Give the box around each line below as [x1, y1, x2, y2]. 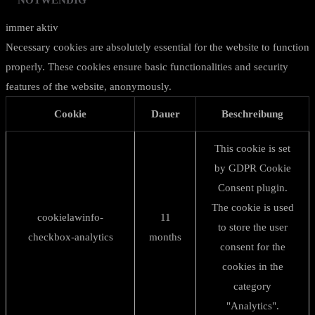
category [233, 281, 271, 292]
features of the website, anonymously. [6, 81, 172, 92]
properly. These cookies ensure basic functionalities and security [6, 61, 288, 72]
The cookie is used [211, 202, 294, 213]
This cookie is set [214, 143, 290, 154]
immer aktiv [6, 22, 58, 33]
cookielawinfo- [37, 212, 103, 223]
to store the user [217, 221, 288, 233]
